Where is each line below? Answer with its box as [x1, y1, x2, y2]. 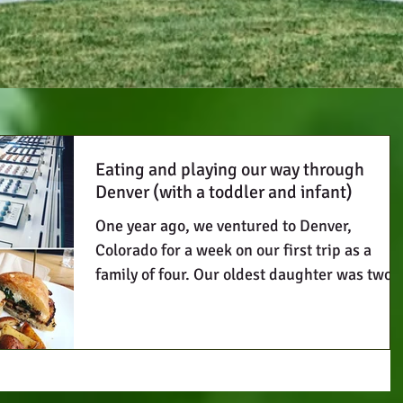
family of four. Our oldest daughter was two [95, 264, 193, 284]
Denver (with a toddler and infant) [95, 181, 353, 203]
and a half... [95, 289, 177, 309]
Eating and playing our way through [95, 158, 364, 181]
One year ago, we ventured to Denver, [95, 216, 352, 236]
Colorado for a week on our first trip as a [95, 240, 372, 260]
